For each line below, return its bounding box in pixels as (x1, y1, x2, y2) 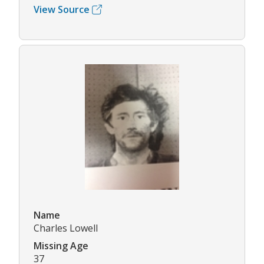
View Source (34, 3, 90, 16)
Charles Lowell (34, 222, 98, 235)
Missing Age (34, 239, 88, 253)
